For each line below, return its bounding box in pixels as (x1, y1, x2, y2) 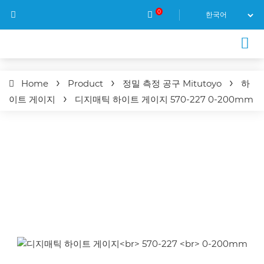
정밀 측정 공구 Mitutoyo (123, 78, 222, 89)
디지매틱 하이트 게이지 (75, 94, 168, 105)
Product (68, 78, 103, 89)
